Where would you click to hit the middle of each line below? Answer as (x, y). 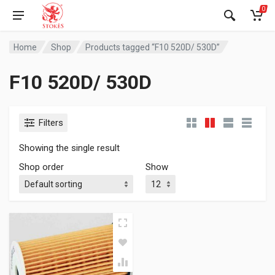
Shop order (41, 167)
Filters (51, 123)
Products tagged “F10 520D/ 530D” (153, 47)
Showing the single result (69, 148)
